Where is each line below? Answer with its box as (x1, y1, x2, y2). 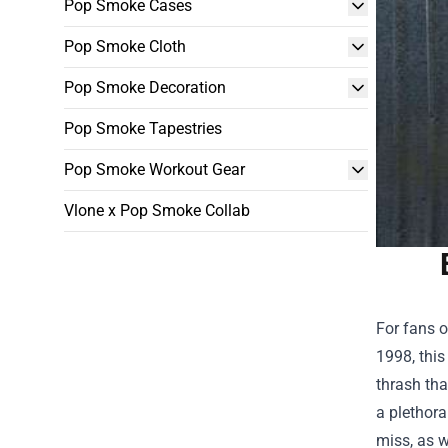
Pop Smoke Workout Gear (64, 160, 245, 179)
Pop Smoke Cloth (64, 37, 186, 56)
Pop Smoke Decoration (64, 78, 226, 97)
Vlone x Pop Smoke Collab (64, 201, 250, 220)
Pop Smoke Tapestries (64, 119, 222, 138)
